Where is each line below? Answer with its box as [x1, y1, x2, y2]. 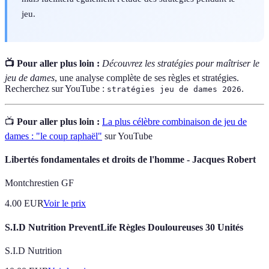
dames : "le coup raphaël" [5, 130, 102, 141]
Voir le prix [43, 198, 86, 209]
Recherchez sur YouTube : [5, 83, 107, 94]
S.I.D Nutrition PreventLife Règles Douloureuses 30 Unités [5, 222, 243, 232]
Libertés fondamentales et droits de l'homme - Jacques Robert [5, 154, 256, 165]
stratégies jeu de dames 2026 [107, 84, 241, 94]
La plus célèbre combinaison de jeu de [102, 116, 247, 127]
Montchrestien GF [5, 178, 74, 189]
